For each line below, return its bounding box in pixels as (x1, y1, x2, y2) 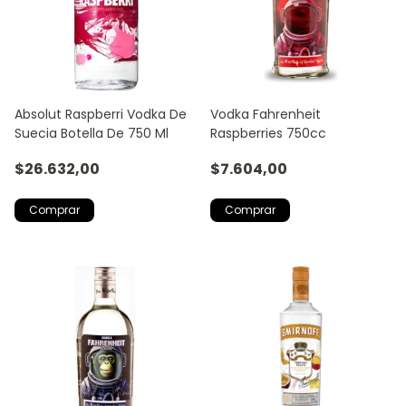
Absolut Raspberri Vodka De (14, 104, 187, 123)
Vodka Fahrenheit (210, 104, 321, 123)
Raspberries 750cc (210, 123, 326, 142)
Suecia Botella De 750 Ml (14, 123, 169, 142)
